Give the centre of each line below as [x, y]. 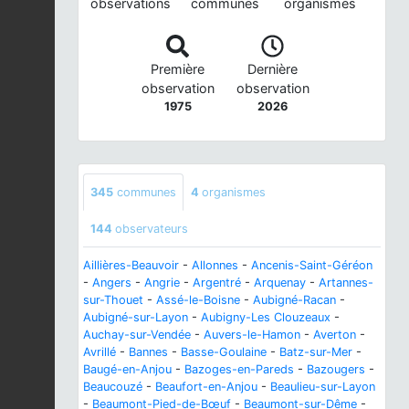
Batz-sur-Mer [316, 352]
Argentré [217, 283]
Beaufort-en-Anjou [206, 387]
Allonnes [215, 266]
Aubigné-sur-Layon [136, 318]
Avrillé [100, 352]
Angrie [162, 283]
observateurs [152, 229]
